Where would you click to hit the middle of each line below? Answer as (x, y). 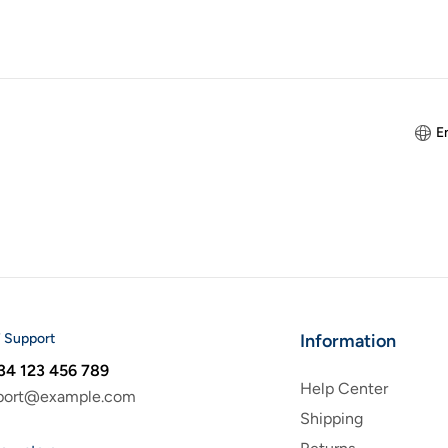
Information (348, 341)
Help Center (344, 389)
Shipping (332, 419)
